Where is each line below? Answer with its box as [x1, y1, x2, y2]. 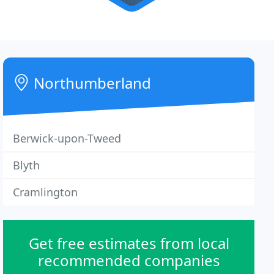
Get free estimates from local [28, 233, 229, 253]
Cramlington [13, 185, 78, 199]
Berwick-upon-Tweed [13, 131, 122, 146]
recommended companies [37, 250, 220, 270]
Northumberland [30, 73, 152, 93]
